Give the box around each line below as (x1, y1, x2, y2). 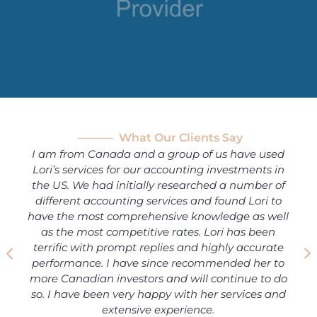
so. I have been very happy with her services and (30, 287, 286, 301)
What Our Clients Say (118, 130, 243, 144)
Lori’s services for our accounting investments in (32, 162, 284, 176)
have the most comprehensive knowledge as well (28, 209, 289, 223)
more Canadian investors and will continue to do (29, 271, 287, 285)
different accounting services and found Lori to (35, 193, 282, 207)
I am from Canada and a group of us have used (32, 146, 284, 161)
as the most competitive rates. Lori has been (41, 224, 275, 238)
